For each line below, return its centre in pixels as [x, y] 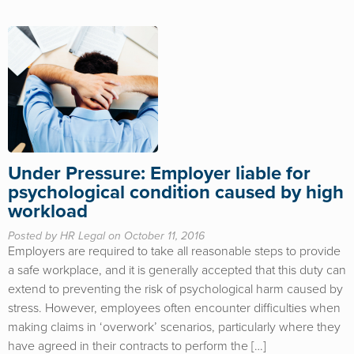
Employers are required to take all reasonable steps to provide [174, 251]
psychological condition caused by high [176, 192]
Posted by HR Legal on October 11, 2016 [106, 236]
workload [48, 211]
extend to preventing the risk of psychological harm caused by [175, 289]
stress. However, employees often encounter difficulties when [174, 308]
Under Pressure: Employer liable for [159, 173]
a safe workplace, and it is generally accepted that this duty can [177, 270]
